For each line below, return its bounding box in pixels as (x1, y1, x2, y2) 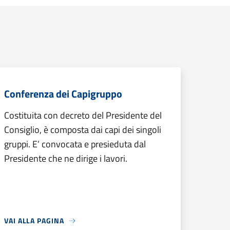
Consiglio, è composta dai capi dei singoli (4, 123, 161, 137)
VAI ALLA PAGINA (4, 215, 64, 226)
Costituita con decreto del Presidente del (4, 108, 162, 122)
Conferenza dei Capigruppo (4, 86, 122, 102)
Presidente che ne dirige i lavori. (4, 151, 127, 165)
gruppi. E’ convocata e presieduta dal (4, 137, 146, 151)
